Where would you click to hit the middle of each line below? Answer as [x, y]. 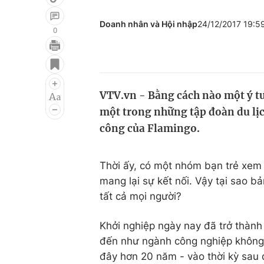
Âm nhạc [40, 102]
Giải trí [34, 57]
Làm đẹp [185, 102]
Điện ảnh [40, 80]
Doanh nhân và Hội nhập [148, 24]
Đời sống [185, 57]
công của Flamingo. [150, 128]
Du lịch [180, 80]
